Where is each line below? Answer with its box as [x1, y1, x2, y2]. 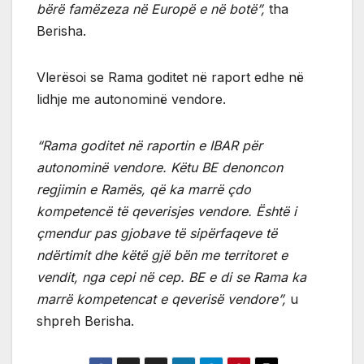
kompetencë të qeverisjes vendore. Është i [37, 202, 297, 219]
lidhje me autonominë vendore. [37, 90, 226, 107]
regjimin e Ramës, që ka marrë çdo [37, 180, 251, 197]
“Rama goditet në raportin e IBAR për [37, 136, 262, 154]
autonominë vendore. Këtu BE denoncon [37, 158, 283, 175]
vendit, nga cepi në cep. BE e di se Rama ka [37, 268, 306, 285]
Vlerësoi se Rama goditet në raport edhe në [37, 68, 304, 85]
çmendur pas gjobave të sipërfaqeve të [37, 224, 277, 241]
